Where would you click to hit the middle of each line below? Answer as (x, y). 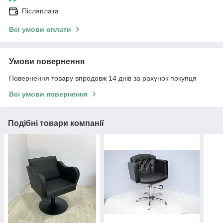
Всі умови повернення (48, 94)
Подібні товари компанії (56, 123)
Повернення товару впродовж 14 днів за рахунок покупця (103, 78)
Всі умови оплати (40, 29)
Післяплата (40, 11)
